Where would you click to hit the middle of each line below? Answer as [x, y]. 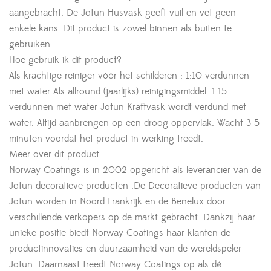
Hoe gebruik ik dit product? [65, 60]
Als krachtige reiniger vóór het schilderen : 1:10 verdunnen [129, 75]
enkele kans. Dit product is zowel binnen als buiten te [120, 28]
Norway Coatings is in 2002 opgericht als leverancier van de [135, 170]
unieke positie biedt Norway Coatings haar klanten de [120, 233]
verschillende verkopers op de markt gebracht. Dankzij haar [132, 217]
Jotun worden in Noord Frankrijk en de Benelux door [117, 201]
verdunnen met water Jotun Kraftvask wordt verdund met [128, 107]
